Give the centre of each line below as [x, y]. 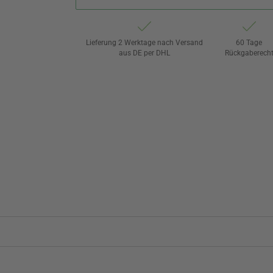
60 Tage [249, 42]
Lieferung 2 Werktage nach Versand [145, 42]
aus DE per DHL [145, 53]
